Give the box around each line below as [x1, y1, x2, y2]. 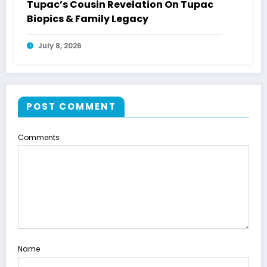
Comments [18, 132, 60, 143]
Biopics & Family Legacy [27, 12, 148, 26]
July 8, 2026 [38, 41, 82, 51]
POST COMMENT [26, 100, 116, 113]
